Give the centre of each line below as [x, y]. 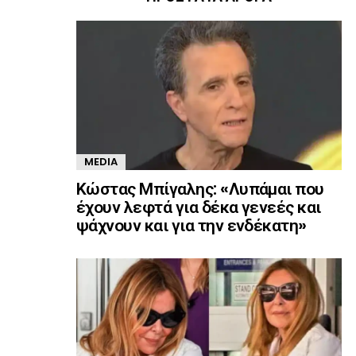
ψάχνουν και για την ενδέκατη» [192, 226]
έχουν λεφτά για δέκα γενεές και [199, 207]
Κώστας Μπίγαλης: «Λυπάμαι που [200, 189]
